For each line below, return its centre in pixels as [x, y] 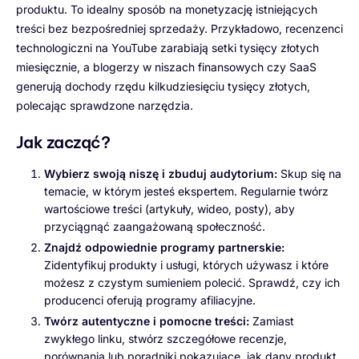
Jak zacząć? [63, 142]
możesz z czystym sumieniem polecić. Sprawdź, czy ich [192, 282]
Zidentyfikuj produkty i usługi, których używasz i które [186, 264]
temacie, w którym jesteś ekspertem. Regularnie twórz [186, 191]
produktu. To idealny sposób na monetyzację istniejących [167, 9]
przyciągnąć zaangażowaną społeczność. [155, 226]
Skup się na [309, 173]
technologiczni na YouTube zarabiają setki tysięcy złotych [167, 47]
